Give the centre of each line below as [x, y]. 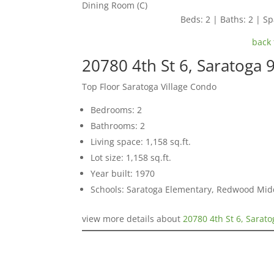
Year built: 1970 [123, 173]
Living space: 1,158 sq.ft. [141, 141]
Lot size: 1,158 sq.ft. [131, 157]
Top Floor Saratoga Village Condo [150, 86]
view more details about [133, 218]
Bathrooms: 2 [118, 125]
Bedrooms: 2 [117, 109]
